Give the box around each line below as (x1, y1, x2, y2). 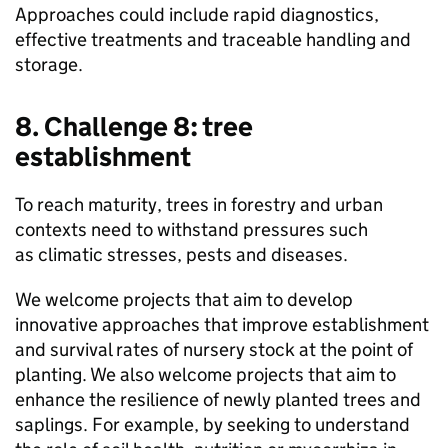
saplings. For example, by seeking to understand (15, 413, 410, 437)
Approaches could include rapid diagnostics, (15, 3, 379, 27)
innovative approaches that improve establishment (15, 313, 429, 337)
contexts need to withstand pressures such (15, 218, 368, 242)
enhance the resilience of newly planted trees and (15, 388, 421, 412)
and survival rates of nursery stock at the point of (15, 338, 413, 362)
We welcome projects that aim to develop (15, 288, 353, 312)
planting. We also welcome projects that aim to (15, 363, 396, 387)
